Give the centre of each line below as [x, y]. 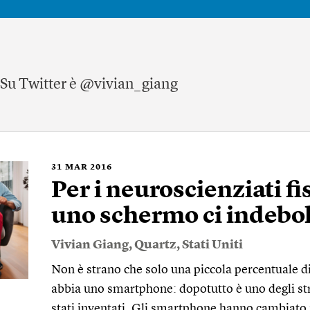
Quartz [155, 245]
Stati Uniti [212, 245]
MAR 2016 [89, 167]
